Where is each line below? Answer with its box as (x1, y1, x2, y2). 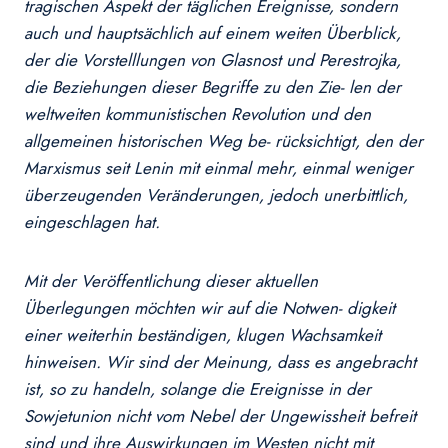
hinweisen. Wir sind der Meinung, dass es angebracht (24, 350, 416, 375)
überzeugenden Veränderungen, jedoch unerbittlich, (24, 183, 408, 208)
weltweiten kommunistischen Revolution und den (24, 102, 371, 127)
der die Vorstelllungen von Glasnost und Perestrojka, (24, 48, 401, 73)
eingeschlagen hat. (24, 210, 160, 235)
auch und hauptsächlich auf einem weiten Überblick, (24, 21, 401, 46)
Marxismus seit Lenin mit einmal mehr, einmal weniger (24, 156, 413, 181)
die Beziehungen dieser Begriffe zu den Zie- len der (24, 75, 401, 100)
